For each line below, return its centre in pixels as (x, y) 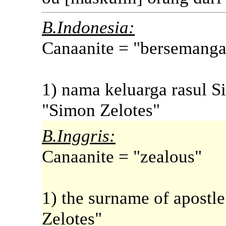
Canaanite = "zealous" (122, 157)
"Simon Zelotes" (101, 110)
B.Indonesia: (88, 28)
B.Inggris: (79, 136)
